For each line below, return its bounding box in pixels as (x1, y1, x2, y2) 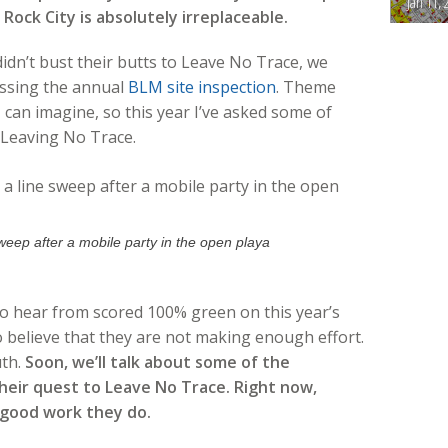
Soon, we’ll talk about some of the (24, 350, 290, 373)
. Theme (275, 76, 336, 99)
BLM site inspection (127, 76, 276, 99)
